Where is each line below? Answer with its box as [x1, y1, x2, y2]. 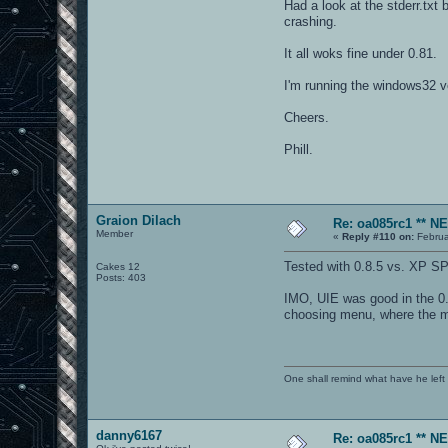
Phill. [284, 141, 314, 157]
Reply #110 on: [342, 230, 415, 242]
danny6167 [96, 427, 163, 443]
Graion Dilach [96, 212, 182, 228]
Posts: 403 [96, 271, 147, 283]
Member [96, 227, 134, 239]
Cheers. [284, 109, 330, 125]
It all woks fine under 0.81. [284, 45, 438, 61]
